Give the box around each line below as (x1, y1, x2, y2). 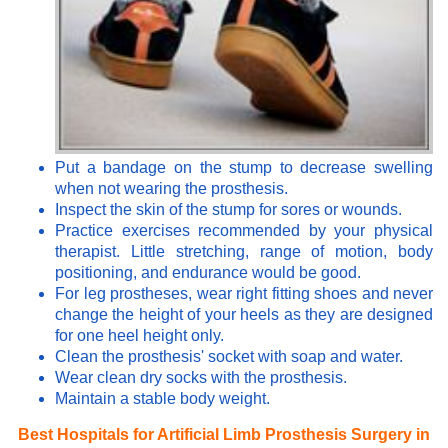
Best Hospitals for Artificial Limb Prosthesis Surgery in (18, 426, 430, 443)
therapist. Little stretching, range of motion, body (55, 243, 433, 260)
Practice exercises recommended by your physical (55, 222, 433, 239)
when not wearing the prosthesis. (55, 180, 288, 197)
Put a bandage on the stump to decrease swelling (55, 159, 433, 176)
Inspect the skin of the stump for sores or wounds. (55, 201, 402, 218)
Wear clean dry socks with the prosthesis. (55, 369, 347, 386)
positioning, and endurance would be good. (55, 264, 361, 281)
